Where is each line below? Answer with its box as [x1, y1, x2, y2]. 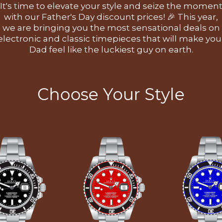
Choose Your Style [37, 84, 185, 104]
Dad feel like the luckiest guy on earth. [29, 45, 193, 55]
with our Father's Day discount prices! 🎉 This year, [4, 12, 218, 22]
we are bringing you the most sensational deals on [2, 23, 220, 33]
